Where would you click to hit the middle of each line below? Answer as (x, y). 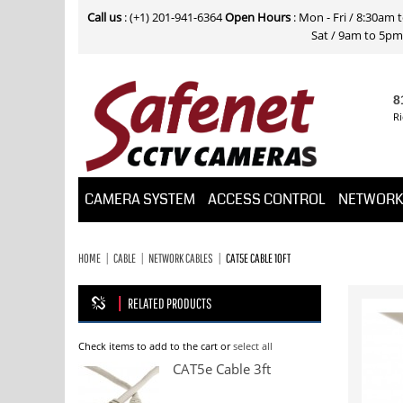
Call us (104, 18)
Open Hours (258, 18)
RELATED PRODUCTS (170, 303)
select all (253, 346)
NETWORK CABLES (181, 258)
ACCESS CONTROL (267, 199)
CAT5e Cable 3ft (222, 369)
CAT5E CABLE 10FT (258, 258)
